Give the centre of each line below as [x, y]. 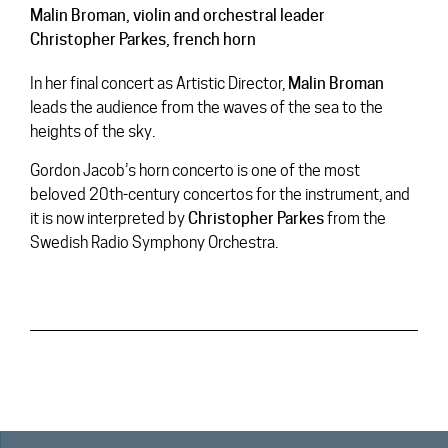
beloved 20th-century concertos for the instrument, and [220, 194]
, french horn [211, 39]
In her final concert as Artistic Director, [159, 83]
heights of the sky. [92, 131]
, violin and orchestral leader [225, 15]
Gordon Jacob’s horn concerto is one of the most [195, 170]
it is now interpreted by [109, 218]
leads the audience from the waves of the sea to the [206, 107]
